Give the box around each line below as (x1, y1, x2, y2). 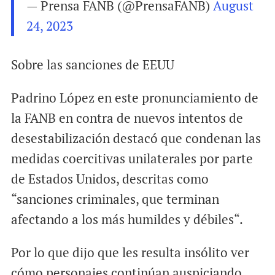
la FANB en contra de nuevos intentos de (10, 109, 243, 126)
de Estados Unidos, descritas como (10, 169, 209, 187)
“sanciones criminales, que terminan (10, 190, 219, 207)
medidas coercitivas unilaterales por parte (10, 149, 253, 167)
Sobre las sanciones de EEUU (10, 55, 174, 73)
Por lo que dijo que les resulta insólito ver (10, 243, 249, 261)
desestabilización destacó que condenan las (10, 129, 261, 147)
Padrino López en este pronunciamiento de (10, 88, 258, 106)
